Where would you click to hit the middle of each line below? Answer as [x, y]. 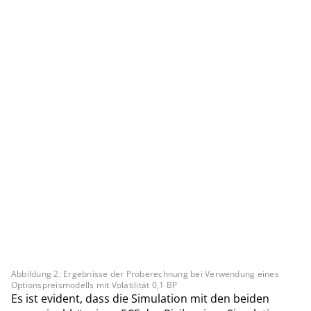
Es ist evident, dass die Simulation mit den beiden [140, 298]
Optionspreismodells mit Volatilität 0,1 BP [94, 285]
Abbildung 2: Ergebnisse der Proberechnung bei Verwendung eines [145, 274]
